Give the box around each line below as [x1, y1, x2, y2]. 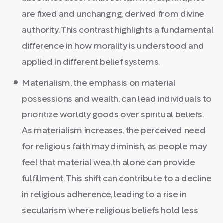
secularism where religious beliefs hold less [22, 206, 198, 215]
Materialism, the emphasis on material [22, 79, 176, 88]
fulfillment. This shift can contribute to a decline [22, 174, 212, 183]
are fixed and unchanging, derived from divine [22, 10, 204, 19]
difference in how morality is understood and [22, 42, 204, 51]
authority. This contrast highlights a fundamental [22, 26, 214, 35]
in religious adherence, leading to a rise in [22, 190, 187, 199]
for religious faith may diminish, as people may [22, 142, 207, 151]
